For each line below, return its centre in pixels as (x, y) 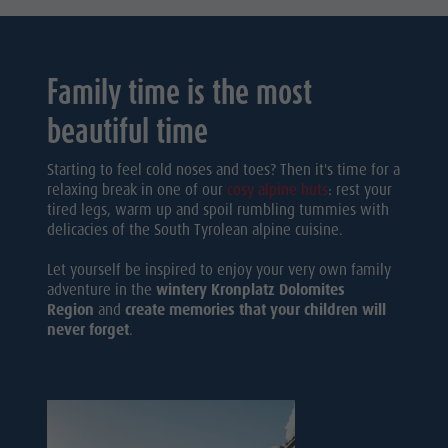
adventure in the (102, 290)
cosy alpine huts (278, 190)
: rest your (360, 190)
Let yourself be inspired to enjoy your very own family (219, 270)
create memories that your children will (256, 310)
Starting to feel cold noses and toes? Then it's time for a (224, 170)
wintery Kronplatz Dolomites (251, 290)
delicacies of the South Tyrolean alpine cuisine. (195, 230)
